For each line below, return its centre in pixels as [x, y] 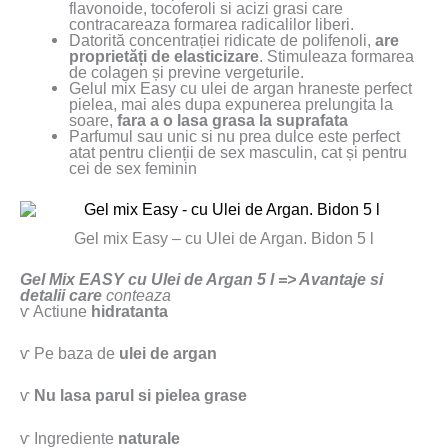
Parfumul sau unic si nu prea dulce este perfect [235, 136]
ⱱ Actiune [53, 310]
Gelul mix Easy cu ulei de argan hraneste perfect [241, 88]
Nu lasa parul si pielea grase [140, 395]
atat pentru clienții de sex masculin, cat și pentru [238, 152]
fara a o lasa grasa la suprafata [233, 120]
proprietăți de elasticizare [164, 56]
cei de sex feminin [133, 168]
